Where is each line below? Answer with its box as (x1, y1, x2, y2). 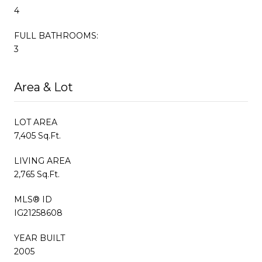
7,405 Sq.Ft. (14, 130, 61, 141)
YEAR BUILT (14, 232, 65, 243)
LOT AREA (14, 116, 57, 127)
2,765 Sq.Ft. (14, 168, 60, 180)
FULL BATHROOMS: (14, 30, 98, 41)
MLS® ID (14, 194, 52, 205)
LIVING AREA (14, 155, 71, 166)
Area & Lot (14, 80, 73, 94)
